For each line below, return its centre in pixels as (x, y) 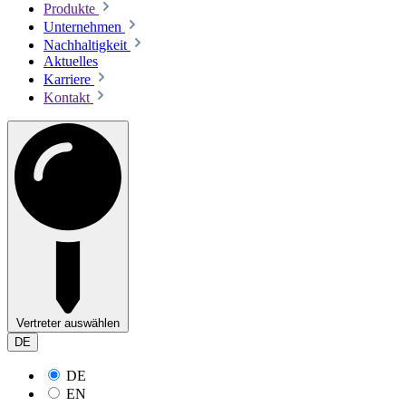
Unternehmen (84, 26)
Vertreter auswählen (68, 323)
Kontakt (68, 97)
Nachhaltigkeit (87, 44)
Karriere (69, 79)
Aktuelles (71, 61)
